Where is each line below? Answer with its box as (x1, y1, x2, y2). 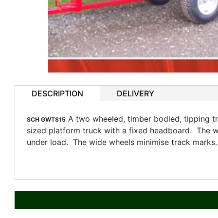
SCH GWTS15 (27, 115, 66, 123)
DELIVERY (117, 88, 154, 98)
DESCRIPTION (32, 88, 83, 98)
